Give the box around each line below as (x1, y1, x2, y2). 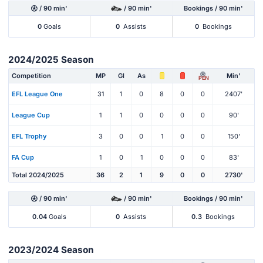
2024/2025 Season (8, 53, 94, 65)
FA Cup (12, 153, 34, 161)
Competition (12, 72, 51, 80)
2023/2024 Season (8, 244, 94, 256)
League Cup (12, 110, 50, 119)
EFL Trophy (12, 131, 46, 140)
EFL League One (12, 89, 63, 98)
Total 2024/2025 (12, 171, 64, 180)
